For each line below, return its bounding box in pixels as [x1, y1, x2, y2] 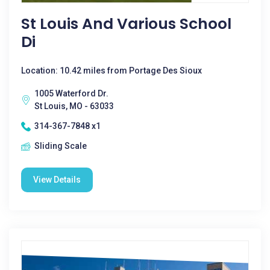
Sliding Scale [34, 141, 87, 151]
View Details [33, 175, 81, 184]
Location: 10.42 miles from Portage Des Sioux [21, 66, 202, 75]
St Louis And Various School [21, 13, 231, 34]
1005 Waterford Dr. [34, 89, 108, 98]
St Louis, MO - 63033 [34, 101, 114, 111]
